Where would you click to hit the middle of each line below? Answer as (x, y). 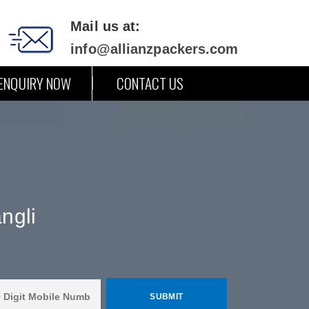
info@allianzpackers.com (154, 49)
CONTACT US (150, 83)
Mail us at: (106, 26)
